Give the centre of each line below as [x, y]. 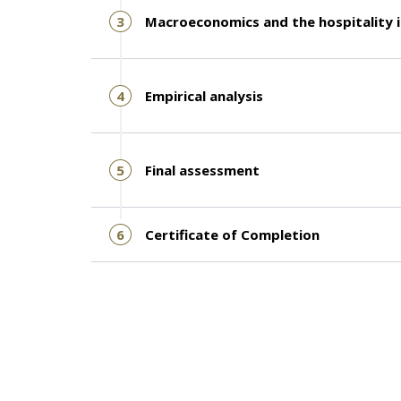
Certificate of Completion [232, 235]
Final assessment [202, 171]
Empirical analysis [204, 96]
